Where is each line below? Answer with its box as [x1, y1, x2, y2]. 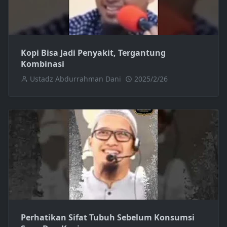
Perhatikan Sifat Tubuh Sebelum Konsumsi [21, 212, 195, 223]
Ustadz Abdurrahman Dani [30, 74, 121, 84]
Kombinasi [21, 58, 64, 70]
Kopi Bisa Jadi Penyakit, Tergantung [21, 47, 166, 59]
